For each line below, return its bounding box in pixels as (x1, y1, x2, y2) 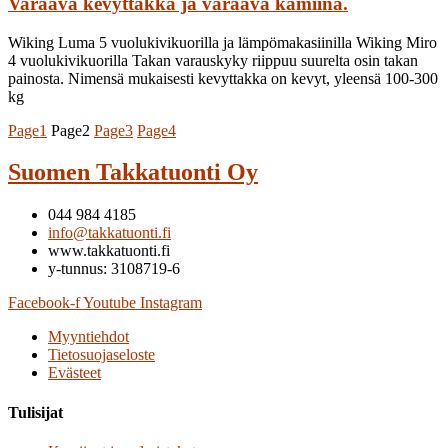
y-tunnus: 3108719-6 (48, 260, 180, 278)
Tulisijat (8, 403, 63, 421)
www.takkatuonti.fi (48, 242, 170, 260)
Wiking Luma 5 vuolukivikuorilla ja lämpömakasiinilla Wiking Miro (8, 33, 437, 51)
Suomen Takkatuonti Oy (8, 159, 258, 186)
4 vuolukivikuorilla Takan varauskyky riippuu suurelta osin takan (8, 51, 418, 69)
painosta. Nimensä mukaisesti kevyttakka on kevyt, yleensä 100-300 (8, 69, 438, 87)
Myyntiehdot (48, 328, 129, 346)
